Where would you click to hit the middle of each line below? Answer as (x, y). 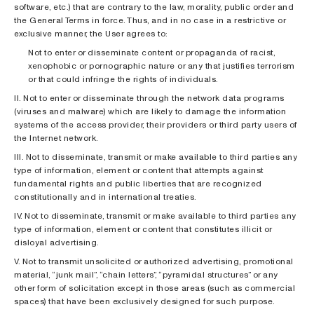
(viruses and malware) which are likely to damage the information (150, 111)
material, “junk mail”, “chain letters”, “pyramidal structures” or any (146, 274)
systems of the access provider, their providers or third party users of (156, 124)
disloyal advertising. (57, 242)
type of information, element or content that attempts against (139, 170)
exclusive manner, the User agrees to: (91, 33)
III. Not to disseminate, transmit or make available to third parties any (156, 157)
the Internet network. (56, 138)
